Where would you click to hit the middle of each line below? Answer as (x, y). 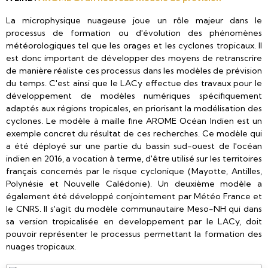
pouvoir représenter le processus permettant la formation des (134, 234)
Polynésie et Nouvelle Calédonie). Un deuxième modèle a (134, 184)
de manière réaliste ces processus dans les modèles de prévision (134, 71)
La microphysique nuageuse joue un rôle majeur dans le (134, 20)
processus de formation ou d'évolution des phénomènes (134, 33)
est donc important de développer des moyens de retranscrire (134, 58)
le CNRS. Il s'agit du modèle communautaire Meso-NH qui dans (134, 209)
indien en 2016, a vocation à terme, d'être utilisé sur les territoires (134, 159)
